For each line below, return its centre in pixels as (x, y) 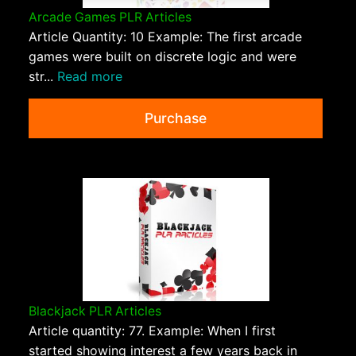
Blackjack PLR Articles (95, 311)
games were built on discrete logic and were (163, 57)
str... (43, 77)
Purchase (176, 118)
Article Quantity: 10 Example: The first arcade (165, 37)
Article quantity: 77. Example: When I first (152, 330)
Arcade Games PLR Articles (110, 17)
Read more (90, 77)
